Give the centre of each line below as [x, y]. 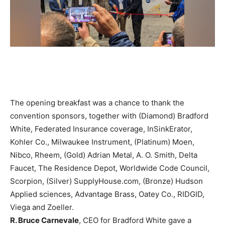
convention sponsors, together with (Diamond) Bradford [109, 116]
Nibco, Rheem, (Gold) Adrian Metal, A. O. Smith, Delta [104, 155]
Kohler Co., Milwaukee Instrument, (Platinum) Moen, [102, 142]
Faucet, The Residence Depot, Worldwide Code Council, [110, 168]
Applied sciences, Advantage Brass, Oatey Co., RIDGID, [107, 194]
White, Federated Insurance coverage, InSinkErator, [101, 129]
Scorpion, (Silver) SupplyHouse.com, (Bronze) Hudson [106, 181]
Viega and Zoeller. [42, 207]
